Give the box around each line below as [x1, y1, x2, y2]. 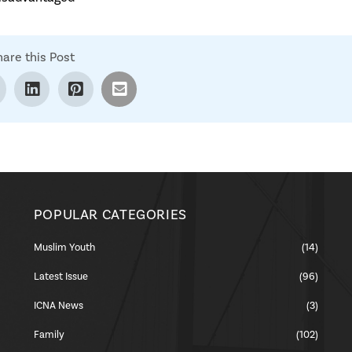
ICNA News [33, 299, 83, 312]
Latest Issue [33, 269, 88, 283]
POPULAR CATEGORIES [33, 205, 187, 224]
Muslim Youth [33, 240, 95, 254]
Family [33, 328, 64, 341]
